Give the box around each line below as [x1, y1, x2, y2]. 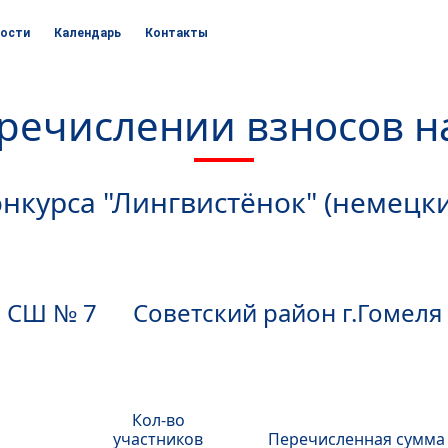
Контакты [144, 26, 208, 40]
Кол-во [131, 409, 185, 431]
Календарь [53, 26, 121, 40]
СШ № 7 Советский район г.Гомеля [6, 296, 442, 329]
